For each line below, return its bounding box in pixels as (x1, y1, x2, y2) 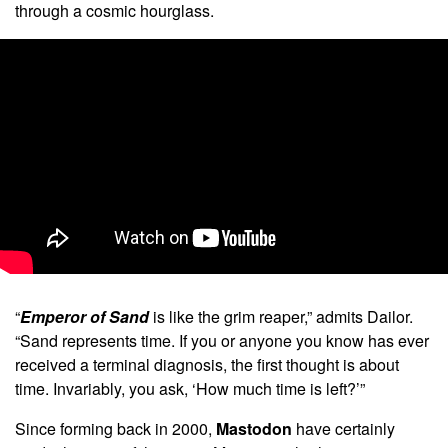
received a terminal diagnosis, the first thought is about (15, 352, 399, 376)
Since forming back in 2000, (15, 416, 216, 440)
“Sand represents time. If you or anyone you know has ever (15, 328, 429, 352)
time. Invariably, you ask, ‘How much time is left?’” (15, 376, 365, 400)
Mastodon (216, 416, 296, 440)
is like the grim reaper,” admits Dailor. (153, 304, 413, 328)
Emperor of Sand (20, 304, 153, 328)
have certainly (296, 416, 395, 440)
